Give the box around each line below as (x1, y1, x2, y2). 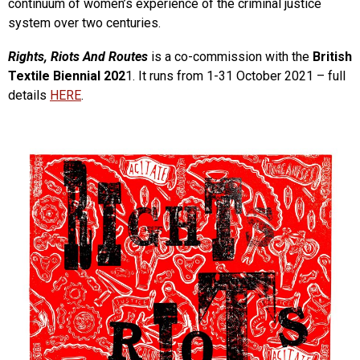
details (8, 87, 50, 103)
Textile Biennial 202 (8, 67, 125, 84)
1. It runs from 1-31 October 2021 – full (125, 67, 346, 84)
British (313, 48, 352, 64)
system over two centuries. (8, 14, 161, 31)
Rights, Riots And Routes (8, 48, 148, 64)
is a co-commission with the (151, 48, 313, 64)
